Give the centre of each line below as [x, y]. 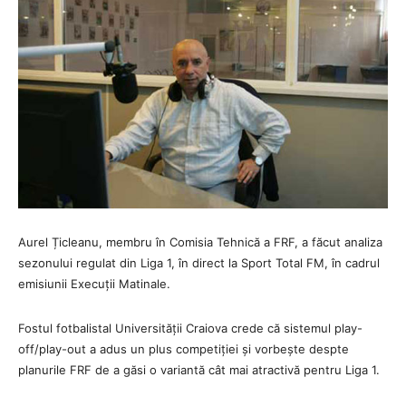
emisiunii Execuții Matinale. [94, 283]
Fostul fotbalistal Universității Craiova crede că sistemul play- [190, 328]
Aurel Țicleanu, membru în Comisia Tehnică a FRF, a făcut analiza [200, 242]
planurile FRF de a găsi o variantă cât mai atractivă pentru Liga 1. [199, 369]
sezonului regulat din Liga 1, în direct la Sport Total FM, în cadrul [199, 262]
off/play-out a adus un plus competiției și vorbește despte [184, 348]
